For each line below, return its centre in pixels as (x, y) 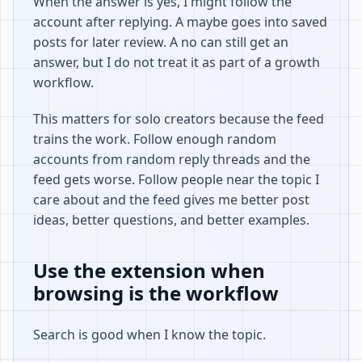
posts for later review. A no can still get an (161, 42)
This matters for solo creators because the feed (179, 119)
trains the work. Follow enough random (155, 139)
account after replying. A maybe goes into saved (180, 22)
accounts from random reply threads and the (172, 159)
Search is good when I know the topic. (149, 335)
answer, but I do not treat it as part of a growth (177, 62)
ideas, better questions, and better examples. (171, 220)
